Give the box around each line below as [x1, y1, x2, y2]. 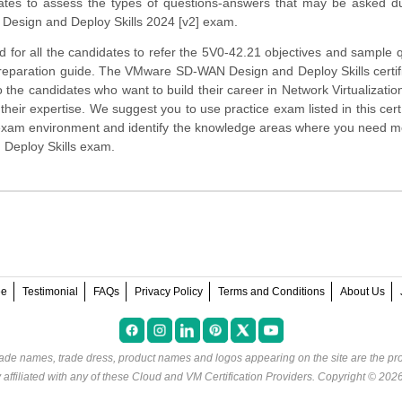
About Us [339, 285, 385, 299]
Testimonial [22, 285, 78, 299]
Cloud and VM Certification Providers [132, 371, 312, 383]
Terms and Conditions [217, 285, 325, 299]
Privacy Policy [134, 285, 203, 299]
